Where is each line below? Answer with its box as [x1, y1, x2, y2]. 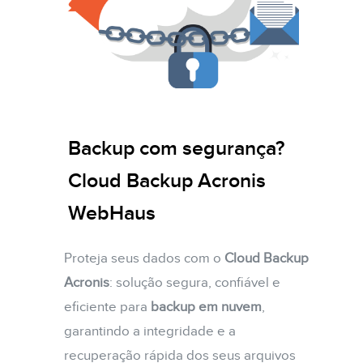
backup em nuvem [147, 298, 262, 315]
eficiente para [64, 298, 147, 315]
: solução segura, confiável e [109, 274, 280, 291]
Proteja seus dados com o [64, 250, 224, 267]
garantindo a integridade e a [64, 322, 236, 340]
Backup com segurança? [68, 136, 284, 161]
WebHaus [68, 201, 156, 226]
